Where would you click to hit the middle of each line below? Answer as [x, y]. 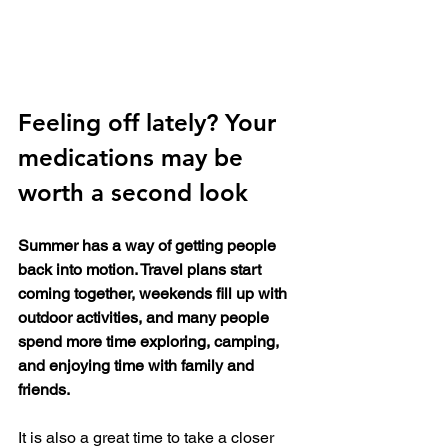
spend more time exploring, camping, [150, 342]
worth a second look [133, 193]
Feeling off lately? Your [150, 123]
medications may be [134, 158]
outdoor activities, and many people [145, 318]
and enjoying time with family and [138, 366]
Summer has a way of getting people [149, 246]
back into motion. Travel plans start [141, 270]
